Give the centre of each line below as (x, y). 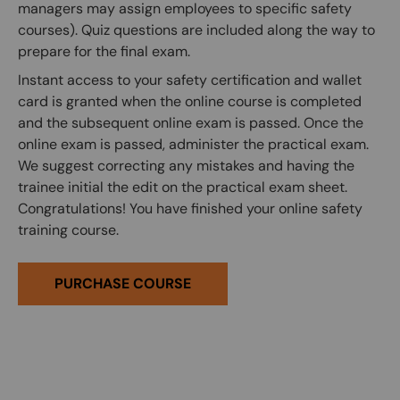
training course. (68, 230)
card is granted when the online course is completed (190, 101)
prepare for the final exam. (104, 51)
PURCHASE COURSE (123, 283)
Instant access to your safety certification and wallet (190, 80)
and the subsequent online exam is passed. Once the (191, 123)
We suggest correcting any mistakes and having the (186, 166)
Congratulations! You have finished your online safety (190, 208)
